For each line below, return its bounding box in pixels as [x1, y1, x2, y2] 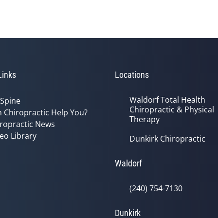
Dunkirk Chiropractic [129, 133, 205, 144]
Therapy [129, 114, 160, 125]
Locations [115, 70, 149, 80]
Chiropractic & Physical [129, 104, 214, 115]
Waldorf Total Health [129, 94, 205, 105]
